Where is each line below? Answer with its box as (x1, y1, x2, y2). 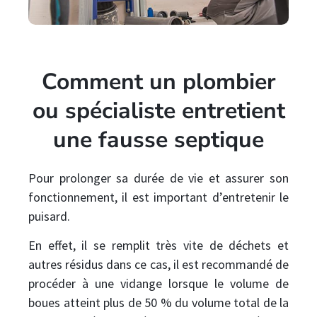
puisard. (28, 207, 70, 224)
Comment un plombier (41, 66, 276, 97)
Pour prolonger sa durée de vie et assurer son (28, 169, 289, 186)
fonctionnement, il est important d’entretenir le (28, 188, 289, 205)
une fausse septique (53, 124, 264, 155)
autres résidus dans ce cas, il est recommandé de (28, 256, 289, 273)
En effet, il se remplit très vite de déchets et (28, 237, 289, 254)
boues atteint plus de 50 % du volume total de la (28, 294, 289, 311)
